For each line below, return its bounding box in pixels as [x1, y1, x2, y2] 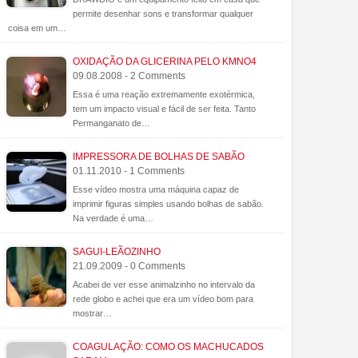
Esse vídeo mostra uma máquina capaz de [73, 185, 239, 195]
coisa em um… [8, 23, 66, 34]
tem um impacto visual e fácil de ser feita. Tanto [73, 104, 256, 114]
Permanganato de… [73, 118, 150, 129]
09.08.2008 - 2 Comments [73, 70, 185, 82]
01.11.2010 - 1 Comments [73, 165, 185, 177]
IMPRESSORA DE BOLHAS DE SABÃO [73, 151, 245, 163]
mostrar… [73, 308, 112, 319]
